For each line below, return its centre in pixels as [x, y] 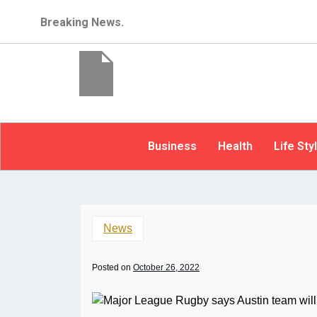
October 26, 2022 [166, 267]
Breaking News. [82, 22]
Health [235, 146]
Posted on [113, 267]
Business [172, 146]
